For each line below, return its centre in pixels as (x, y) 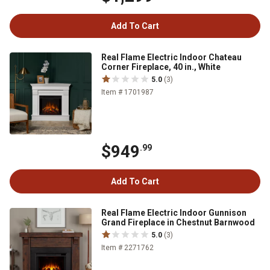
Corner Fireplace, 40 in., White (161, 67)
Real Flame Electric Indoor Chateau (171, 57)
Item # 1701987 (127, 92)
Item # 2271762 (127, 248)
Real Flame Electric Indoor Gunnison (174, 213)
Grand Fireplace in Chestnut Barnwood (178, 222)
